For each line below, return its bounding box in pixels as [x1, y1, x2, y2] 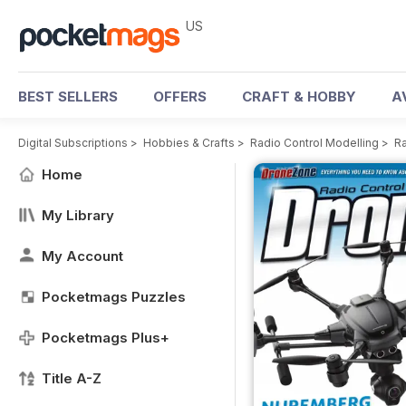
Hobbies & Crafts [143, 136, 235, 150]
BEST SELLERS [18, 88, 118, 105]
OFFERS [153, 88, 207, 105]
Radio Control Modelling [250, 136, 379, 150]
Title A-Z [42, 370, 101, 387]
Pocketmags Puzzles [42, 288, 186, 305]
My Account [42, 247, 123, 265]
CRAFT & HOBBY [242, 88, 356, 105]
